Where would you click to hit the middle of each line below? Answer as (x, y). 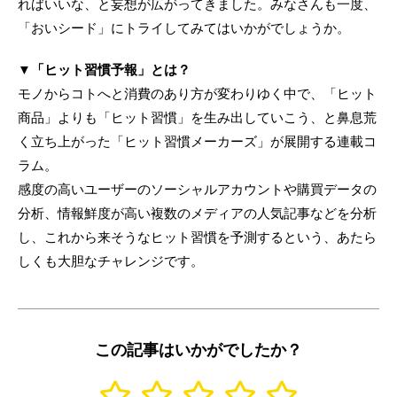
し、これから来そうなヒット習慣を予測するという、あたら (197, 237)
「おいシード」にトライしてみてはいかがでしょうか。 (184, 27)
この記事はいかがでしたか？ (198, 350)
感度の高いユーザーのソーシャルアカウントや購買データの (197, 189)
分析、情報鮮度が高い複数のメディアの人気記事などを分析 (197, 213)
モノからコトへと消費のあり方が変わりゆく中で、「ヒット (197, 93)
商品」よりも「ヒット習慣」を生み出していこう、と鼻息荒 (197, 117)
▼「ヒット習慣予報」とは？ (104, 69)
